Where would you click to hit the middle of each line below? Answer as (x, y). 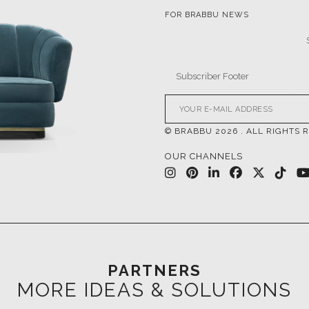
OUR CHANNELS (204, 157)
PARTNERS (154, 271)
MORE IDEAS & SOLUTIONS (154, 290)
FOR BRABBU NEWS (207, 15)
